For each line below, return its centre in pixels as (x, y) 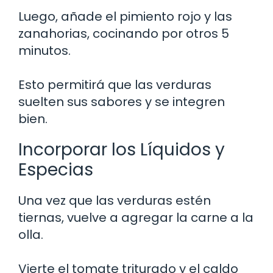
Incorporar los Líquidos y (122, 149)
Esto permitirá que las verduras (115, 84)
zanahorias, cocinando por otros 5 (124, 33)
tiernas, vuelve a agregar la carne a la (136, 217)
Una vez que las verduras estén (115, 200)
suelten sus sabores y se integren (122, 101)
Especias (56, 169)
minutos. (44, 50)
